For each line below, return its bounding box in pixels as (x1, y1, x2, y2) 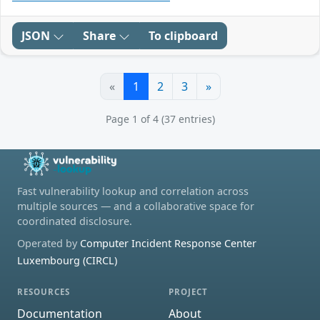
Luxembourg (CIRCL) (17, 254, 117, 268)
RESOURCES (17, 286, 71, 298)
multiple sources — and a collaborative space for (17, 199, 254, 214)
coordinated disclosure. (17, 214, 132, 229)
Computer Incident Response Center (80, 236, 256, 251)
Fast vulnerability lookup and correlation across (17, 184, 249, 199)
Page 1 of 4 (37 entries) (105, 112, 215, 126)
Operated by (17, 236, 80, 251)
